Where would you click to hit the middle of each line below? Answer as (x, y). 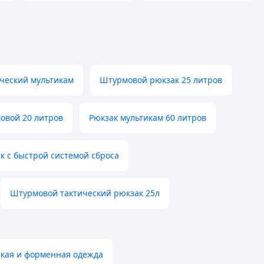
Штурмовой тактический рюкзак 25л (85, 193)
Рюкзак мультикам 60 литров (148, 118)
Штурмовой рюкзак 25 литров (161, 80)
